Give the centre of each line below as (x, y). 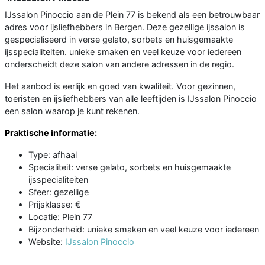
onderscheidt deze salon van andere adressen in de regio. (119, 64)
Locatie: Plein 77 (60, 216)
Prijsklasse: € (55, 204)
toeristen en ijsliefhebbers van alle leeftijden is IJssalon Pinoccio (131, 98)
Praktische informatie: (51, 132)
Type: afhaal (53, 154)
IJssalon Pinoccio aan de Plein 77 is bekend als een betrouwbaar (132, 14)
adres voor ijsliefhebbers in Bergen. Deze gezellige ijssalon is (125, 27)
